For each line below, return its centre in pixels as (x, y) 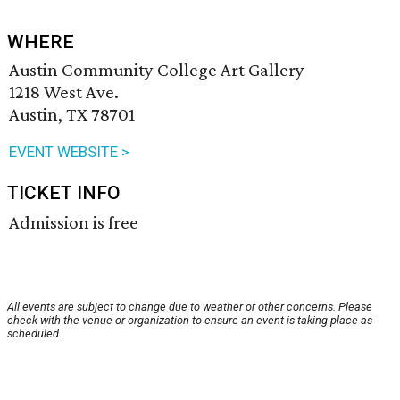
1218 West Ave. (64, 92)
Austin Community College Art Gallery (157, 70)
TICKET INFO (64, 193)
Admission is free (74, 223)
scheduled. (34, 334)
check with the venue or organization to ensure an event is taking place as (190, 321)
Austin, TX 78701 (72, 115)
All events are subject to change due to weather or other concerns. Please (190, 307)
